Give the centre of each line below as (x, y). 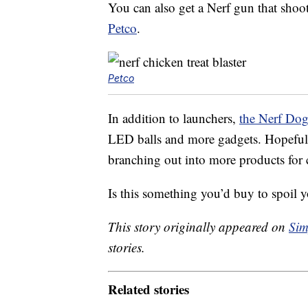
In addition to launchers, (174, 118)
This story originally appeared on (198, 227)
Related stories (148, 289)
